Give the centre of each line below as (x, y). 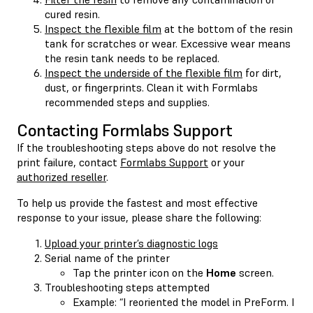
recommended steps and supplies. (127, 102)
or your (226, 162)
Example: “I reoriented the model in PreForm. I (183, 301)
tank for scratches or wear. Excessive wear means (168, 43)
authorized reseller (61, 176)
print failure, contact (68, 162)
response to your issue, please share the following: (139, 217)
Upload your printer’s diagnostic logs (131, 243)
